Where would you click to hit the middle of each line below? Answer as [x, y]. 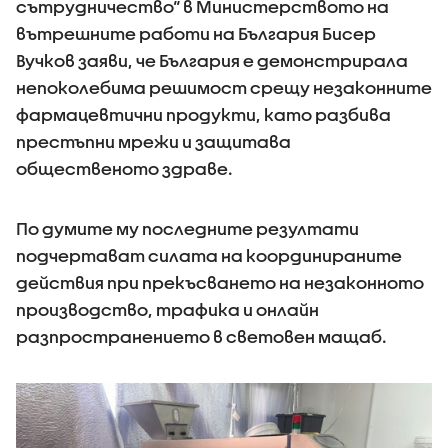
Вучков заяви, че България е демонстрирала [212, 61]
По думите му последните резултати [187, 229]
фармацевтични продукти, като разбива [203, 115]
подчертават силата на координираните [209, 256]
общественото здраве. [124, 169]
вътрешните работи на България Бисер [196, 34]
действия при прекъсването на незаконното [220, 283]
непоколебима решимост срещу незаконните [224, 88]
